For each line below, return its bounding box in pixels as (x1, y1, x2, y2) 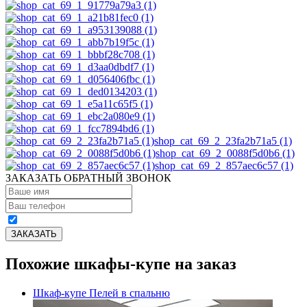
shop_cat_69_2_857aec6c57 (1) (155, 159, 293, 171)
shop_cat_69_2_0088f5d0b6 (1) (156, 147, 295, 159)
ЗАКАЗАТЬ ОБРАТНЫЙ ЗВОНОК (5, 171, 171, 184)
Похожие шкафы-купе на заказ (5, 254, 236, 273)
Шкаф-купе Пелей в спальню (33, 286, 170, 299)
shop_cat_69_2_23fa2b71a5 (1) (154, 134, 292, 147)
